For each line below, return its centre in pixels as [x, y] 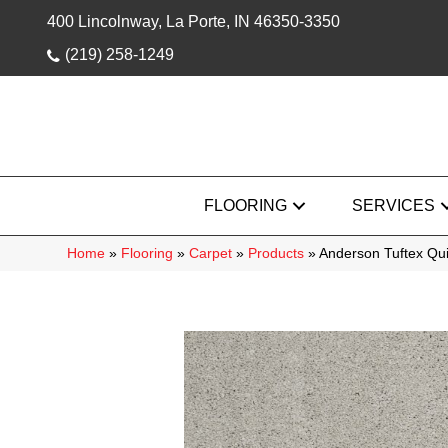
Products [276, 253]
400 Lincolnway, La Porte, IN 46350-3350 [193, 21]
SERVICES [393, 205]
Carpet [210, 253]
